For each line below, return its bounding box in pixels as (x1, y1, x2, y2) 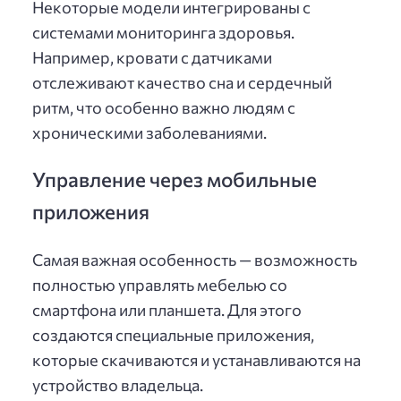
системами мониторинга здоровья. (32, 22, 294, 43)
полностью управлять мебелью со (32, 274, 287, 294)
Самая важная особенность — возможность (32, 249, 357, 269)
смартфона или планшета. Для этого (32, 299, 302, 320)
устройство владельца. (32, 374, 203, 395)
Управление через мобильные (32, 166, 317, 192)
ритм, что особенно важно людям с (32, 98, 295, 118)
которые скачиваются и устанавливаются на (32, 349, 361, 370)
